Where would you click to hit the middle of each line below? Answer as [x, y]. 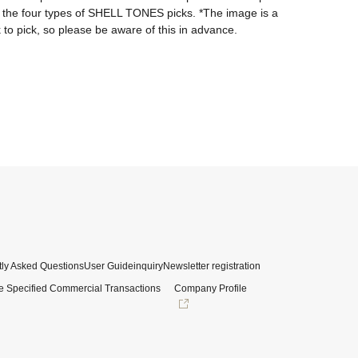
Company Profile [210, 289]
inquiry [148, 267]
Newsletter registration [212, 267]
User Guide [109, 267]
